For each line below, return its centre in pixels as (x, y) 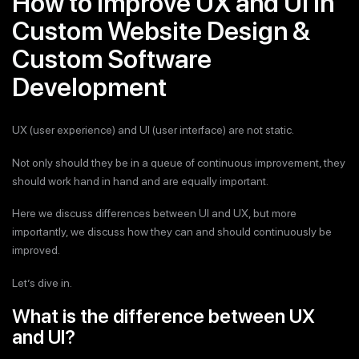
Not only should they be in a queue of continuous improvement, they (179, 162)
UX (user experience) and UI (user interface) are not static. (153, 130)
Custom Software (112, 59)
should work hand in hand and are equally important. (140, 181)
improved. (36, 250)
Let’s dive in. (42, 282)
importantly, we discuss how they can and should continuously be (172, 232)
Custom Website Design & (161, 31)
